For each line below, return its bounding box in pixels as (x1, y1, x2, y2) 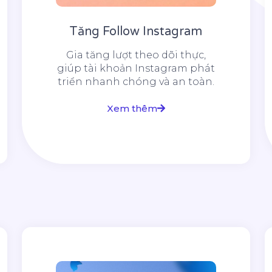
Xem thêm (106, 103, 157, 115)
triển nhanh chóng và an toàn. (57, 76, 214, 88)
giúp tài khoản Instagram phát (56, 63, 215, 75)
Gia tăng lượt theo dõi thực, (66, 49, 206, 61)
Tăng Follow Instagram (69, 24, 203, 39)
